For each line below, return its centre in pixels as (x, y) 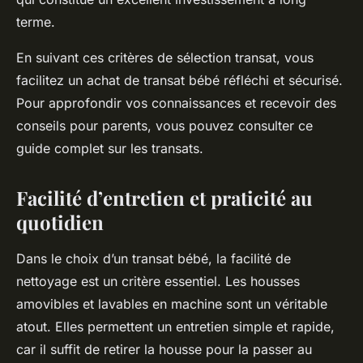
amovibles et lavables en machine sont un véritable (172, 304)
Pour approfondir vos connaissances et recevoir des (176, 103)
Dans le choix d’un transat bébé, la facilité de (154, 259)
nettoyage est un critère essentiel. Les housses (158, 282)
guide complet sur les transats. (110, 149)
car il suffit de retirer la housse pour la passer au (164, 350)
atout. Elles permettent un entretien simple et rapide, (175, 327)
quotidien (60, 222)
